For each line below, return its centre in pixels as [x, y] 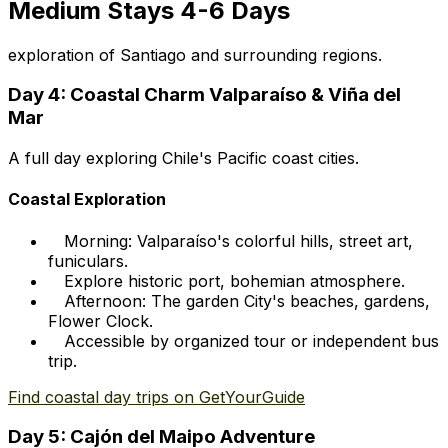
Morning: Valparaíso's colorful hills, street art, [238, 240]
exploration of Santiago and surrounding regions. [195, 54]
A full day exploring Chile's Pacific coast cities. [183, 158]
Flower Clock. [100, 320]
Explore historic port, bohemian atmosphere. [234, 280]
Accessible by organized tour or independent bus [251, 340]
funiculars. [88, 260]
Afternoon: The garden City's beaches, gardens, [247, 300]
